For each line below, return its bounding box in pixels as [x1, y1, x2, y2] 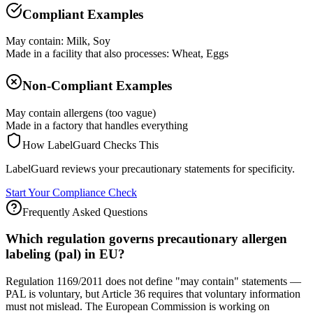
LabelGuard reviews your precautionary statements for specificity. [6, 162, 295, 175]
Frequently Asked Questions [22, 205, 147, 218]
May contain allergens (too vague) [6, 106, 156, 119]
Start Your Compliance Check [6, 186, 137, 198]
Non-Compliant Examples [22, 78, 172, 93]
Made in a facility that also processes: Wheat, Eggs [6, 48, 228, 60]
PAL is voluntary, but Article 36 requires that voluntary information [6, 288, 300, 300]
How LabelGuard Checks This [22, 138, 159, 151]
